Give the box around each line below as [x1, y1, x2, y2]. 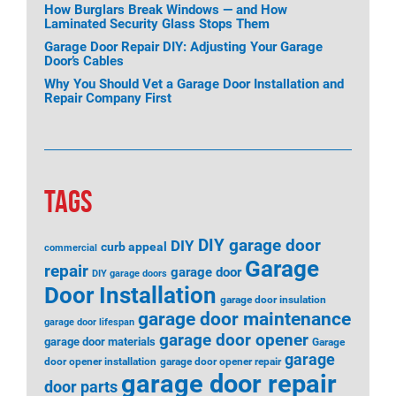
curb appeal [101, 240, 167, 254]
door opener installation [44, 355, 156, 368]
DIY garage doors [92, 268, 167, 279]
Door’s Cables [44, 53, 124, 69]
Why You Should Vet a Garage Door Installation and [44, 76, 344, 92]
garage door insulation [220, 293, 326, 306]
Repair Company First [44, 90, 171, 106]
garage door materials [44, 335, 156, 348]
